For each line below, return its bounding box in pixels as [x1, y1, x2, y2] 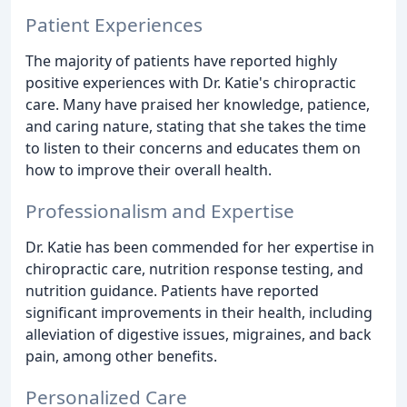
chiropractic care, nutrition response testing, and [25, 258, 363, 279]
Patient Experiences [25, 11, 203, 37]
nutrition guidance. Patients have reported [25, 280, 319, 301]
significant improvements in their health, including [25, 302, 372, 323]
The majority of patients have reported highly [25, 50, 337, 71]
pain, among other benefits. [25, 345, 217, 366]
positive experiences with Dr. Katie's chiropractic [25, 72, 356, 93]
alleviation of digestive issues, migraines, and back [25, 323, 372, 344]
